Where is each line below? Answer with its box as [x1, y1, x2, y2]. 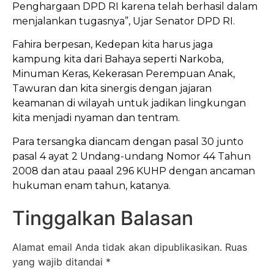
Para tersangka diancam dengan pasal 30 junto [12, 135, 243, 147]
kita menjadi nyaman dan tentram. [12, 112, 180, 124]
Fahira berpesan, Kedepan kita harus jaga [12, 39, 213, 51]
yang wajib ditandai [12, 256, 106, 268]
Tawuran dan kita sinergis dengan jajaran [12, 83, 212, 95]
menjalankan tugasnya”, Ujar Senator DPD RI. [12, 15, 235, 27]
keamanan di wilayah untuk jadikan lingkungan [12, 97, 246, 109]
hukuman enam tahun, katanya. [12, 179, 171, 191]
